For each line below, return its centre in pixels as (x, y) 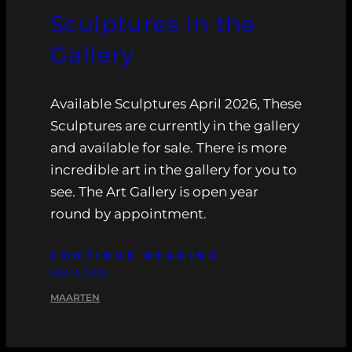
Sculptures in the (154, 24)
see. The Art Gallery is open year (154, 191)
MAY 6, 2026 (79, 273)
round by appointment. (128, 213)
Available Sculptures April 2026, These (176, 103)
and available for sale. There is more (169, 147)
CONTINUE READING (136, 255)
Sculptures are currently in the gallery (175, 125)
